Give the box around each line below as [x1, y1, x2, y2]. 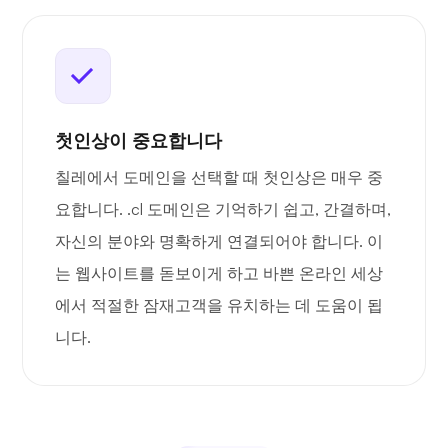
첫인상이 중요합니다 [55, 129, 222, 152]
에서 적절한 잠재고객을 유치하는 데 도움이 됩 [55, 295, 383, 316]
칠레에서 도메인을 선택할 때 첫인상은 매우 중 [55, 167, 383, 188]
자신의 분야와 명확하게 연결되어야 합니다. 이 [55, 231, 383, 252]
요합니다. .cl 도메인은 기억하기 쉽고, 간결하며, [55, 199, 391, 220]
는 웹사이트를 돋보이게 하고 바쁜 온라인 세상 [55, 263, 383, 284]
